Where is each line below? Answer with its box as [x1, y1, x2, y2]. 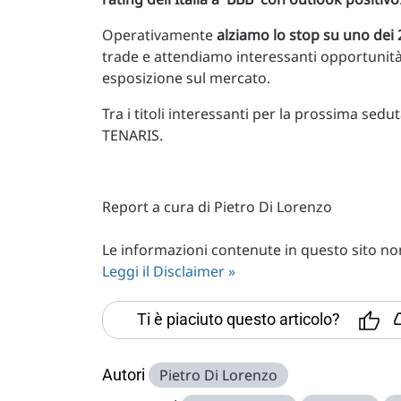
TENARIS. [102, 125, 163, 145]
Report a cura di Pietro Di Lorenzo [102, 197, 332, 217]
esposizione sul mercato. [102, 68, 270, 88]
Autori [102, 365, 145, 384]
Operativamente [102, 25, 217, 45]
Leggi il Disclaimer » [102, 261, 235, 281]
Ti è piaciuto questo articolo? [137, 310, 341, 328]
